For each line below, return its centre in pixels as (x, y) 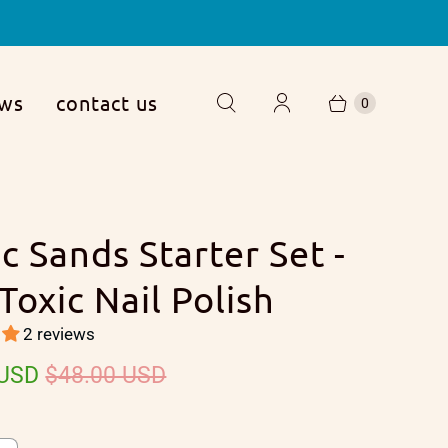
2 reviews (59, 333)
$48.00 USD (106, 374)
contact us (107, 102)
